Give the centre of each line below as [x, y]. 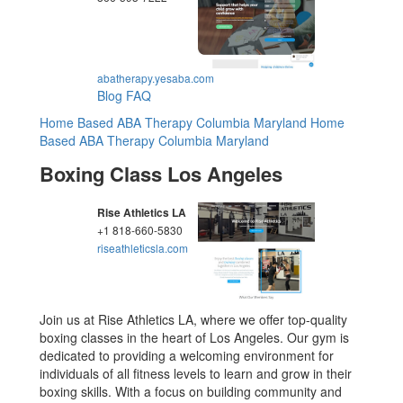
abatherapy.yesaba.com [156, 78]
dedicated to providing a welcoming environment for [187, 355]
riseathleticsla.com [143, 248]
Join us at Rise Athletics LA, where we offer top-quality [194, 319]
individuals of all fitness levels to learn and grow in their [196, 373]
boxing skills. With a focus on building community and [191, 391]
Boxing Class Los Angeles [161, 174]
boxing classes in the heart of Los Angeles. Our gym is [195, 337]
